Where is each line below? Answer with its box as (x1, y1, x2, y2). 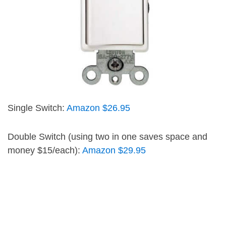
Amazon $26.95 (67, 103, 130, 113)
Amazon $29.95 (82, 145, 146, 155)
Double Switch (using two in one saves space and (8, 132, 207, 142)
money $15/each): (8, 145, 82, 155)
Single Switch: (8, 103, 67, 113)
